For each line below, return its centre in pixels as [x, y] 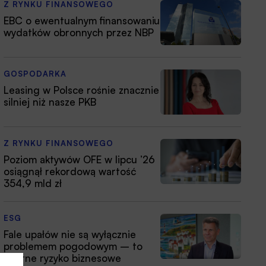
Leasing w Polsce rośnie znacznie [81, 90]
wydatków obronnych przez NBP [79, 32]
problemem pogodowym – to [73, 246]
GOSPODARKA [35, 74]
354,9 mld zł [33, 183]
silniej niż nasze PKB [50, 102]
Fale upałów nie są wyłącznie [70, 234]
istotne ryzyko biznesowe [62, 258]
